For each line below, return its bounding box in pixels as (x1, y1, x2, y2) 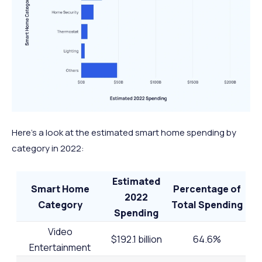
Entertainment (29, 240, 91, 254)
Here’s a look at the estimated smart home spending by (12, 126, 236, 139)
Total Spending (171, 198, 243, 211)
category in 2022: (12, 142, 84, 154)
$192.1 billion (111, 232, 162, 246)
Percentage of (173, 182, 242, 195)
